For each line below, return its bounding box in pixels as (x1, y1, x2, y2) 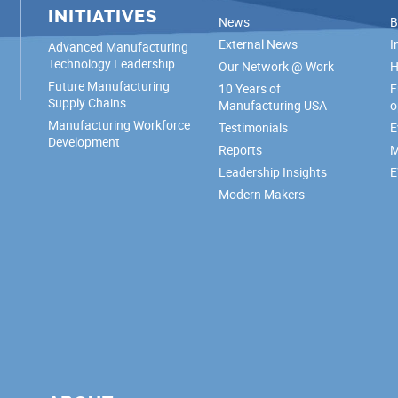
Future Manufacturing (47, 76, 170, 94)
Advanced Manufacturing (47, 37, 188, 55)
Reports (219, 140, 263, 158)
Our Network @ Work (219, 57, 335, 75)
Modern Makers (219, 185, 306, 203)
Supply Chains (47, 93, 126, 111)
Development (47, 132, 120, 150)
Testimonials (219, 118, 289, 136)
